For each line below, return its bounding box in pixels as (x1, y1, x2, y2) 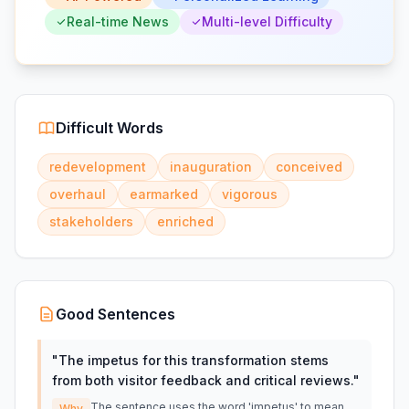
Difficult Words (56, 119, 163, 137)
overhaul (49, 186, 106, 202)
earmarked (130, 186, 198, 202)
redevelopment (49, 159, 146, 174)
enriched (157, 214, 214, 229)
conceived (276, 159, 342, 174)
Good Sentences (56, 305, 175, 323)
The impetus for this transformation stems (58, 352, 329, 368)
